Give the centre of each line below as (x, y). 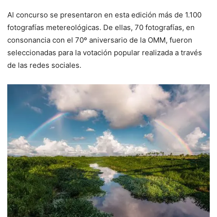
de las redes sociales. (44, 65)
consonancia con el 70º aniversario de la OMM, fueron (100, 40)
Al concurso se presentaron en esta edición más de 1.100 (104, 15)
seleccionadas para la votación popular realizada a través (105, 52)
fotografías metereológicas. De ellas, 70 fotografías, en (101, 27)
